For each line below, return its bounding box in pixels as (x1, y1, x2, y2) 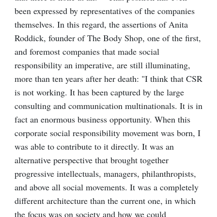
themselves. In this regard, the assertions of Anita (15, 18, 188, 30)
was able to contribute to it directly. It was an (15, 140, 174, 152)
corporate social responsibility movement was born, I (15, 126, 201, 139)
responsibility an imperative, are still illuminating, (15, 59, 190, 71)
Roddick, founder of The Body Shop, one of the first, (15, 31, 201, 44)
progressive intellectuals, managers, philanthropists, (15, 167, 196, 179)
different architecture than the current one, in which (15, 194, 196, 206)
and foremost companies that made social (15, 45, 159, 57)
